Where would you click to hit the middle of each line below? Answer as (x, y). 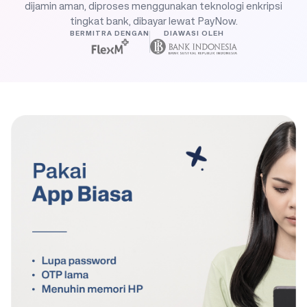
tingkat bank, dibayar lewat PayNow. (153, 21)
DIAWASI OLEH (194, 34)
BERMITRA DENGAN (110, 34)
